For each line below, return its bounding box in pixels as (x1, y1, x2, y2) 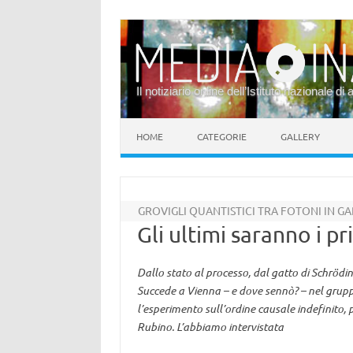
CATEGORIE (197, 130, 247, 143)
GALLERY (281, 130, 320, 143)
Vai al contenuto (121, 117, 203, 131)
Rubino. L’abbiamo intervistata (136, 319, 284, 334)
